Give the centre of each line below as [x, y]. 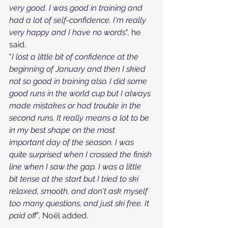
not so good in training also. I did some [79, 81]
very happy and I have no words [67, 32]
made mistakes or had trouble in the [76, 106]
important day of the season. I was [73, 142]
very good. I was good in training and [77, 8]
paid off [23, 216]
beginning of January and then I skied [78, 69]
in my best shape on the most [63, 130]
